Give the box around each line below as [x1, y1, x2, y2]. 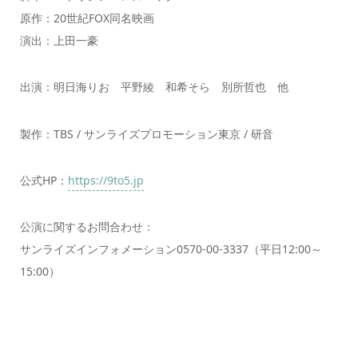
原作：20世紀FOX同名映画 [19, 10, 154, 26]
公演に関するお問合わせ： [19, 219, 154, 235]
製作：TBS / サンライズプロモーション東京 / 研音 [19, 125, 273, 141]
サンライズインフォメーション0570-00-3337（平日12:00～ [19, 241, 322, 257]
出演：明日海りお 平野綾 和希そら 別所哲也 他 [19, 79, 288, 95]
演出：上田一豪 [19, 32, 98, 48]
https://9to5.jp [67, 173, 144, 189]
